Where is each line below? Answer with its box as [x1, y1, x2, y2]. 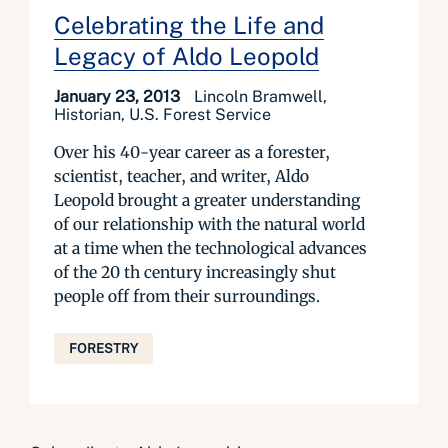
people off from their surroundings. [54, 286, 320, 306]
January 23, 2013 [54, 87, 184, 106]
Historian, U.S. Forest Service [54, 105, 271, 124]
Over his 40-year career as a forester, [54, 142, 330, 162]
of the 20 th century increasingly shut [54, 262, 336, 282]
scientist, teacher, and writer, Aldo [54, 166, 309, 186]
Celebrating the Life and [54, 11, 324, 39]
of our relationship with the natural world [54, 214, 365, 234]
